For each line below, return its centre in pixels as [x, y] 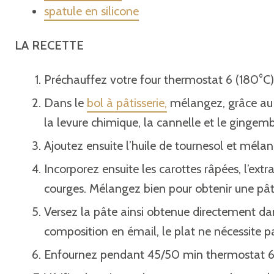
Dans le [65, 103]
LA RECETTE [49, 45]
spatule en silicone [91, 11]
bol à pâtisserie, [127, 103]
